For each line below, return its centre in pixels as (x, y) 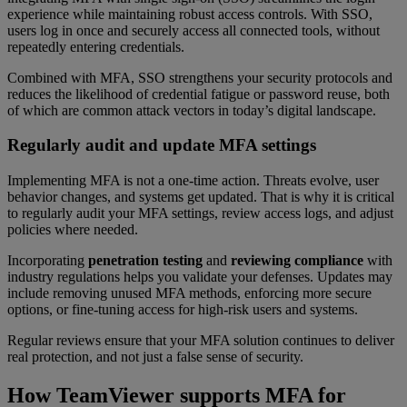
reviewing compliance (297, 261)
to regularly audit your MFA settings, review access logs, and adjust (200, 213)
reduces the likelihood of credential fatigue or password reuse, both (199, 94)
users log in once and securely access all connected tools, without (194, 30)
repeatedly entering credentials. (96, 46)
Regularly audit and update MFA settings (162, 145)
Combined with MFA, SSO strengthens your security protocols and (200, 77)
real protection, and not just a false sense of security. (155, 357)
